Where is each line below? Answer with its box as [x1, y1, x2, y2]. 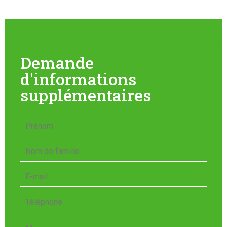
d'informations [20, 68, 136, 90]
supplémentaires [20, 84, 151, 106]
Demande [20, 52, 94, 73]
